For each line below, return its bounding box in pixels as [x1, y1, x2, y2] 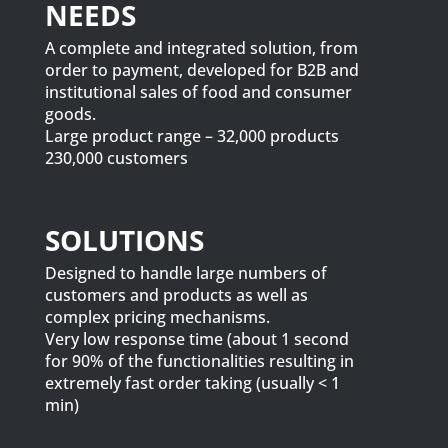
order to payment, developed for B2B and [44, 59, 359, 81]
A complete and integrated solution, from [44, 37, 358, 59]
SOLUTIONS [44, 221, 204, 259]
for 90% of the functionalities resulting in [44, 350, 354, 372]
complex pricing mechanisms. [44, 306, 270, 328]
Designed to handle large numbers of [44, 262, 327, 284]
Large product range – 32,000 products [44, 125, 339, 147]
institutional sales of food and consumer [44, 81, 352, 103]
